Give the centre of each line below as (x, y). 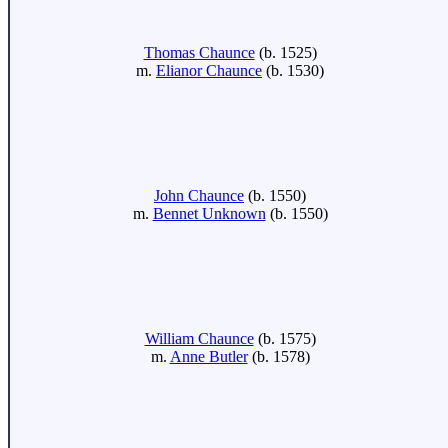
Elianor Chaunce (209, 70)
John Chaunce (199, 195)
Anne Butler (208, 356)
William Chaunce (199, 338)
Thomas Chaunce (199, 52)
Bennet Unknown (209, 213)
